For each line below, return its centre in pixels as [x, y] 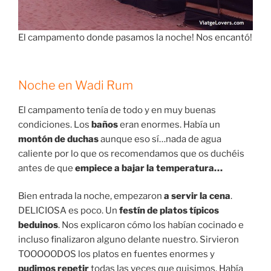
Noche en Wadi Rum [76, 85]
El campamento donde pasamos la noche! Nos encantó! [135, 38]
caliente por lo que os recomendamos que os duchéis [131, 153]
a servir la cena [197, 196]
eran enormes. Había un [169, 124]
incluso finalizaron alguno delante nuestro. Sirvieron [129, 240]
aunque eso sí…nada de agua [160, 139]
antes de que [47, 168]
